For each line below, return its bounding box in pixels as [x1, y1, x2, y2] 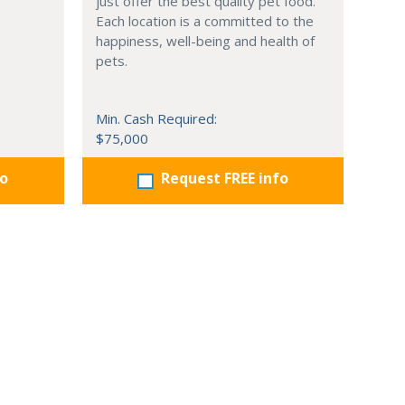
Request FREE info [160, 168, 288, 188]
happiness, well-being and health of [95, 32, 315, 50]
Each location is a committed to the [95, 12, 314, 30]
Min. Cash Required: [95, 109, 217, 127]
